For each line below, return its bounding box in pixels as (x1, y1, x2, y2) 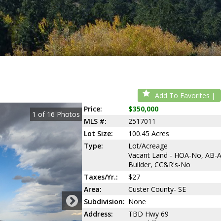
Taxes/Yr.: (83, 172, 118, 182)
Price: (83, 104, 102, 113)
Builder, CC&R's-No (128, 160, 190, 169)
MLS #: (83, 116, 107, 126)
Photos (54, 110, 80, 119)
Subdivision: (83, 197, 125, 206)
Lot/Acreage (128, 141, 168, 150)
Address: (83, 209, 113, 219)
